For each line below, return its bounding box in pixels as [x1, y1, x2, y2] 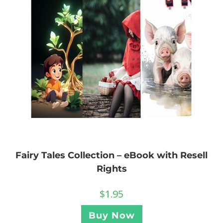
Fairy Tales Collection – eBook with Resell [15, 150, 208, 161]
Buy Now [88, 210, 135, 222]
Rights [96, 163, 127, 175]
